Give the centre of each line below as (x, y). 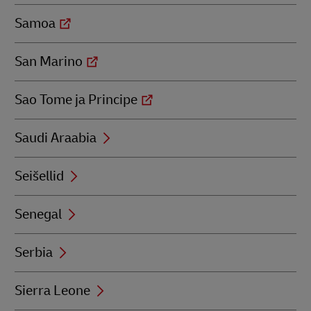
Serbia (34, 252)
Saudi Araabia (56, 138)
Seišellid (39, 176)
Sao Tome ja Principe (76, 100)
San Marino (49, 61)
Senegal (38, 214)
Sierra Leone (52, 291)
